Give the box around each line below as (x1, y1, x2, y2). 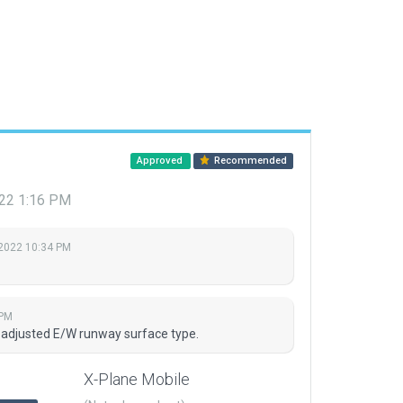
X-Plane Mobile (84, 370, 190, 390)
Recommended (211, 155, 288, 166)
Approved (136, 155, 185, 166)
